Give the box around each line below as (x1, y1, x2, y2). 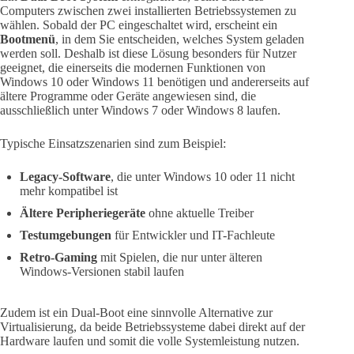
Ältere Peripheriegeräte (20, 206, 145, 220)
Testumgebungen (20, 228, 111, 243)
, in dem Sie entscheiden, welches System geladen (55, 32, 304, 47)
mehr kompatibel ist (20, 184, 118, 198)
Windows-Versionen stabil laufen (20, 265, 184, 279)
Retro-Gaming (20, 250, 97, 265)
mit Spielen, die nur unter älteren (97, 250, 262, 265)
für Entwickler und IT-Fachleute (111, 228, 275, 243)
